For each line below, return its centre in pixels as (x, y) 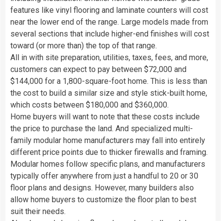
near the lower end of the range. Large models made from (109, 22)
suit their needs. (38, 211)
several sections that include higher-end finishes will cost (110, 34)
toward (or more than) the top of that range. (84, 45)
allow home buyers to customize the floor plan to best (103, 199)
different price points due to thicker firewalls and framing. (109, 152)
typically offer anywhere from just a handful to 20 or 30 (104, 176)
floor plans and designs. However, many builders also (102, 187)
